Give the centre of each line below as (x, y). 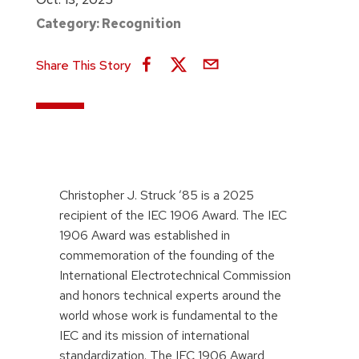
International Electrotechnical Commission (175, 275)
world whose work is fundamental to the (169, 315)
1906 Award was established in (145, 235)
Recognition (141, 24)
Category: (69, 24)
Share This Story (83, 65)
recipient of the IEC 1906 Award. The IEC (173, 215)
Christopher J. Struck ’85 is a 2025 (157, 195)
